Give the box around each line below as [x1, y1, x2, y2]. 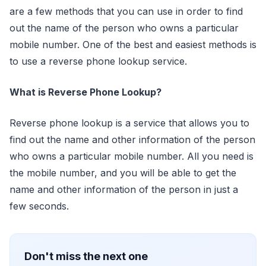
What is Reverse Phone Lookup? [9, 85, 161, 98]
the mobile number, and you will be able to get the [9, 166, 236, 179]
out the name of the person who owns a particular [9, 21, 239, 34]
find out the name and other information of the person [9, 133, 255, 145]
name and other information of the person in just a [9, 183, 238, 195]
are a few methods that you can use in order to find [9, 5, 243, 17]
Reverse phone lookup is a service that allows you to [9, 116, 249, 129]
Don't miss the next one [24, 249, 148, 262]
